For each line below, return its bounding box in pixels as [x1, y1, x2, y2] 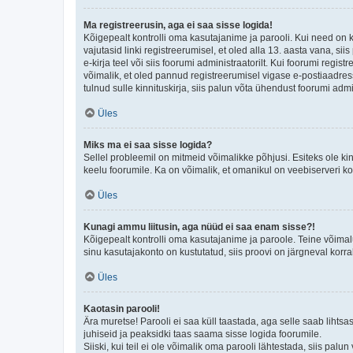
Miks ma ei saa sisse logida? [84, 139, 212, 150]
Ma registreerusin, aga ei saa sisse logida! [84, 19, 273, 31]
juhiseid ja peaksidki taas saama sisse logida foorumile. [84, 328, 321, 340]
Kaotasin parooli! [84, 303, 160, 314]
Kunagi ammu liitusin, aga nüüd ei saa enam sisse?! [84, 221, 315, 232]
